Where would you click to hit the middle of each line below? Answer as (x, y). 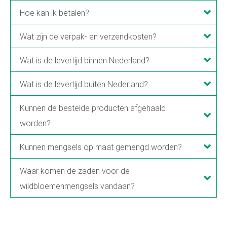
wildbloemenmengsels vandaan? (77, 186)
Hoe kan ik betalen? (54, 13)
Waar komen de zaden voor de (75, 171)
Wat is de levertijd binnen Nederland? (85, 60)
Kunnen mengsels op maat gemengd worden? (101, 147)
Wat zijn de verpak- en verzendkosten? (88, 36)
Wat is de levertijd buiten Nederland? (84, 84)
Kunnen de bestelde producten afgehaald (93, 108)
